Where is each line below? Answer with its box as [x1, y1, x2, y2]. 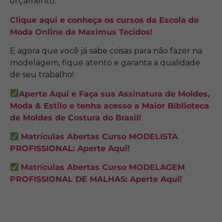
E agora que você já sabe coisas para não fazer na [10, 46, 202, 56]
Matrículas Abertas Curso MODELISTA [21, 132, 178, 142]
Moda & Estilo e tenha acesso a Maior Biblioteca [10, 101, 209, 111]
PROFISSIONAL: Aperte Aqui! [10, 144, 130, 154]
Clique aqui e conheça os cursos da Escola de [10, 15, 199, 25]
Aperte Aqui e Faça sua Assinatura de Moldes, [19, 89, 210, 99]
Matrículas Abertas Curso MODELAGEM [21, 163, 185, 172]
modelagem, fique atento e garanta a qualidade [10, 58, 200, 68]
